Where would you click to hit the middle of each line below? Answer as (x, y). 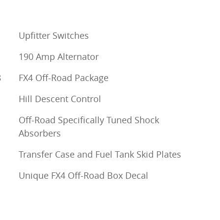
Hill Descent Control (60, 98)
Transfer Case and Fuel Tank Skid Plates (100, 154)
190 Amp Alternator (59, 56)
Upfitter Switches (54, 35)
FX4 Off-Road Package (64, 77)
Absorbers (40, 133)
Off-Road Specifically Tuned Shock (89, 120)
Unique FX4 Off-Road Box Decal (83, 175)
